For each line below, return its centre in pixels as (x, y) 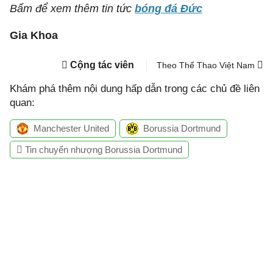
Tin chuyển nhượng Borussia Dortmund (102, 150)
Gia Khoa (34, 35)
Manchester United (71, 128)
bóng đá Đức (168, 9)
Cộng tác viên (102, 65)
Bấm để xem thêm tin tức (72, 9)
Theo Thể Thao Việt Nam (207, 65)
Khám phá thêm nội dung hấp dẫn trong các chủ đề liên (135, 89)
